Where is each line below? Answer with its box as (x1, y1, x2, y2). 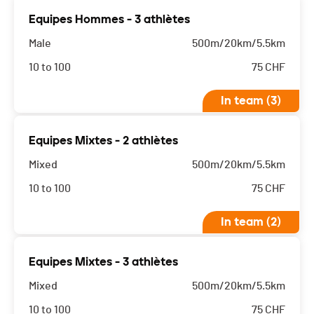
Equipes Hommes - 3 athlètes (29, 13, 190, 27)
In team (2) (221, 215, 281, 229)
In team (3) (221, 94, 281, 108)
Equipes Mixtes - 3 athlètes (29, 255, 178, 269)
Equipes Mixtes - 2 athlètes (29, 134, 178, 148)
